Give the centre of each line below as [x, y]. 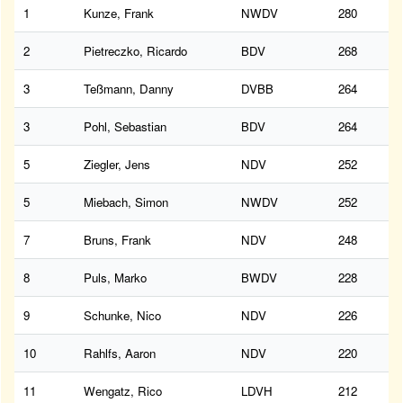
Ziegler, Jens [117, 165]
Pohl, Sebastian [125, 127]
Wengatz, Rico [123, 391]
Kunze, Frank [119, 13]
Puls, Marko [115, 278]
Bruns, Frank [117, 240]
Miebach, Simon [126, 202]
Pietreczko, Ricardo [135, 51]
